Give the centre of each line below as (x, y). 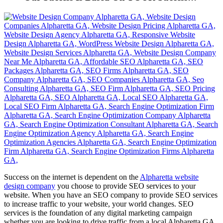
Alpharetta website (169, 177)
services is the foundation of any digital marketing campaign (98, 213)
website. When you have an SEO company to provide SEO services (111, 195)
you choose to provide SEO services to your (125, 186)
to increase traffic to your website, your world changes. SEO (99, 204)
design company (30, 186)
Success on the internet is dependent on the (72, 177)
